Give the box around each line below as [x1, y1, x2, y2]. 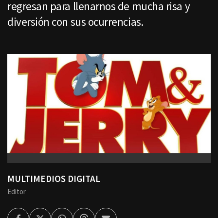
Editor [7, 187, 26, 197]
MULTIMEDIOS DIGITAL [7, 173, 100, 185]
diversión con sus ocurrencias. [7, 15, 144, 29]
